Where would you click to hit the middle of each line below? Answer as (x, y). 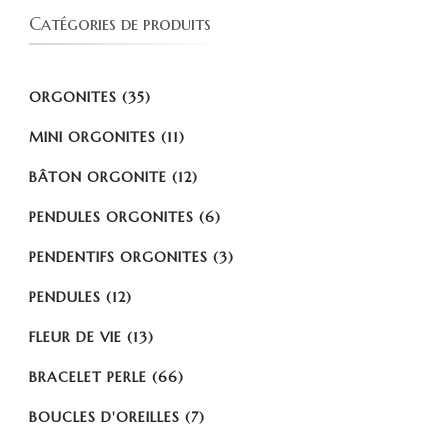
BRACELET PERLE (88, 377)
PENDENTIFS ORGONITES (118, 257)
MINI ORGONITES (92, 137)
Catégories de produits (120, 24)
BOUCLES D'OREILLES (104, 417)
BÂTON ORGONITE (98, 177)
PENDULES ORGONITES (111, 217)
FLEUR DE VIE (75, 337)
